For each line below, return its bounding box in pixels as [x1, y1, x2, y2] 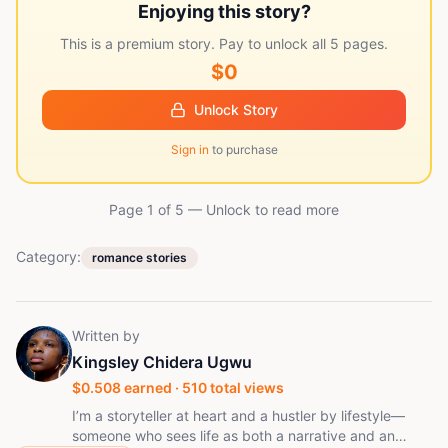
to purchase [208, 142, 278, 158]
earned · [121, 379, 182, 397]
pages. [339, 35, 388, 53]
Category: [16, 247, 81, 265]
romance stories [92, 250, 187, 266]
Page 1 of [109, 201, 175, 219]
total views [207, 379, 284, 397]
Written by [72, 327, 140, 345]
